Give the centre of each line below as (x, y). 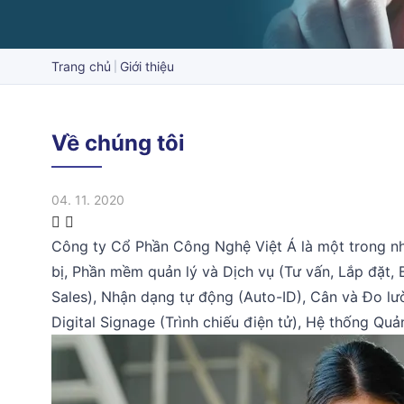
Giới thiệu (147, 66)
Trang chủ (81, 66)
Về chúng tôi (118, 143)
